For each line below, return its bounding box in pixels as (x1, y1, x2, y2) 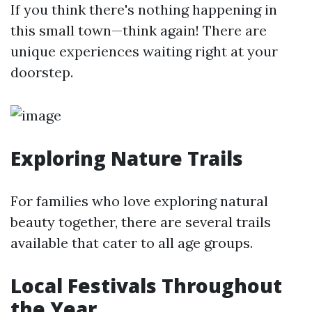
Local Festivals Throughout (10, 272, 282, 299)
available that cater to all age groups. (10, 234, 253, 251)
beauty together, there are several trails (10, 213, 271, 231)
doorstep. (10, 63, 73, 81)
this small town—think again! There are (10, 22, 267, 39)
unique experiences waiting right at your (10, 42, 278, 60)
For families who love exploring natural (10, 192, 268, 210)
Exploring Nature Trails (10, 145, 243, 171)
